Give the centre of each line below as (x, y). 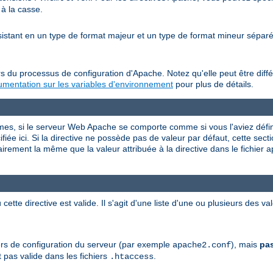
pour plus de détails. (213, 84)
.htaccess (132, 256)
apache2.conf (202, 245)
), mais (245, 244)
